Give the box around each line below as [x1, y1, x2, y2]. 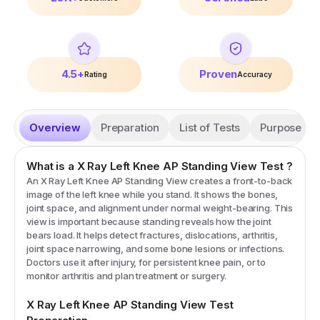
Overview [29, 121, 81, 135]
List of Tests [179, 121, 241, 135]
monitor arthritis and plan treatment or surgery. [26, 270, 226, 282]
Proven [199, 67, 237, 81]
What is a [26, 159, 77, 174]
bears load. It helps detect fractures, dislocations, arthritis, [26, 229, 278, 241]
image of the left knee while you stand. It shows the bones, [26, 189, 279, 201]
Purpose [260, 121, 302, 135]
